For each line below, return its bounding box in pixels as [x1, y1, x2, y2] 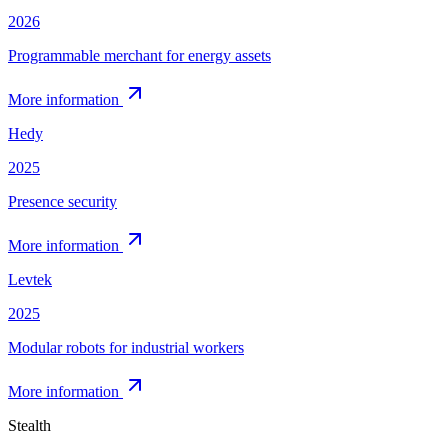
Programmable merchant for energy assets [8, 46, 271, 64]
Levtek [8, 270, 52, 288]
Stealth [8, 416, 51, 434]
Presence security [8, 192, 117, 210]
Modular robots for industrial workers [8, 338, 244, 356]
